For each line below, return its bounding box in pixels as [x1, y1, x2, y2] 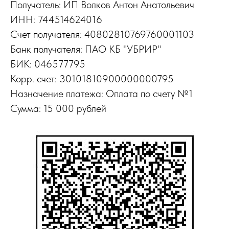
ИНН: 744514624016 [10, 13, 102, 26]
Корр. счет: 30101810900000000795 [10, 73, 174, 85]
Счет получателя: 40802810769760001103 [10, 28, 194, 40]
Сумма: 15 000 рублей [10, 102, 106, 114]
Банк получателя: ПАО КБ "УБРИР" [10, 43, 161, 55]
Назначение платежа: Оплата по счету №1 [10, 87, 193, 100]
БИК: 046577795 [10, 58, 85, 70]
